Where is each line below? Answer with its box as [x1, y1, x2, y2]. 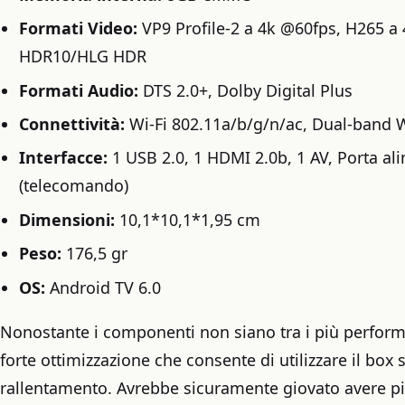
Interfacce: [18, 146, 112, 169]
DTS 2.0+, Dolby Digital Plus [137, 79, 353, 101]
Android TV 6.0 [44, 276, 161, 298]
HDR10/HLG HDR [18, 45, 146, 68]
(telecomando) [18, 174, 128, 197]
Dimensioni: [18, 208, 115, 231]
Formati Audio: [18, 79, 138, 101]
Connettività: [18, 112, 125, 135]
